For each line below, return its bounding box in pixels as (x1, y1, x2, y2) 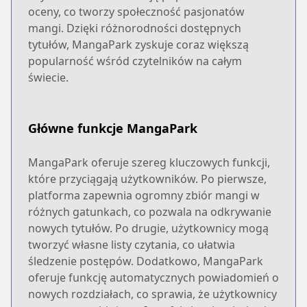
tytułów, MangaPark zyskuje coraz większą (28, 36, 249, 52)
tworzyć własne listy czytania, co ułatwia (28, 236, 235, 252)
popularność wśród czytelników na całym (28, 53, 242, 69)
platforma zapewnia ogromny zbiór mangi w (28, 187, 260, 203)
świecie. (28, 69, 69, 85)
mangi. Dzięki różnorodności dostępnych (28, 20, 241, 36)
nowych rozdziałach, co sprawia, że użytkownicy (28, 286, 277, 302)
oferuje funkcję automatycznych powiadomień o (28, 269, 279, 285)
